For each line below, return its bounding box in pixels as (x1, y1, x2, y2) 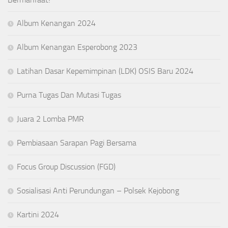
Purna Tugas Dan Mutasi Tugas (17, 90, 121, 100)
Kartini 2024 (17, 209, 59, 219)
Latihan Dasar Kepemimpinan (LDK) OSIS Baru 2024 (17, 66, 193, 76)
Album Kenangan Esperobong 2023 (17, 42, 137, 52)
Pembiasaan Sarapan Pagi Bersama (17, 137, 136, 148)
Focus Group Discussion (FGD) (17, 161, 116, 172)
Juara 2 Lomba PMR (17, 113, 84, 124)
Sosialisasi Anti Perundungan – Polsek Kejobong (17, 185, 179, 195)
